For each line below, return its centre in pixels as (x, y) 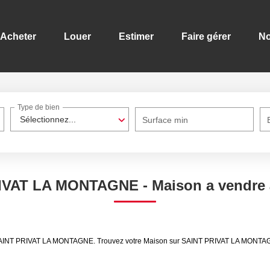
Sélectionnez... (48, 119)
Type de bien (39, 108)
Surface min (165, 120)
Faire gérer (206, 36)
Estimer (136, 36)
